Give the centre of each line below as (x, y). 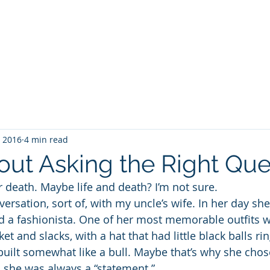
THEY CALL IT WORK (125, 56)
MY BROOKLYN (212, 56)
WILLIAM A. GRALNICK (142, 31)
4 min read (46, 139)
